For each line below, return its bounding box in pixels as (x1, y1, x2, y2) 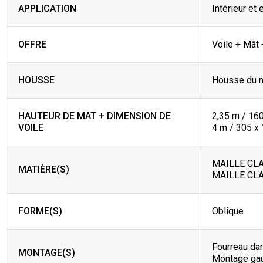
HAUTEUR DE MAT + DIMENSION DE (18, 110, 171, 122)
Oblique (212, 205, 244, 217)
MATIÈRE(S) (18, 164, 69, 175)
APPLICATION (18, 3, 76, 14)
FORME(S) (18, 205, 62, 217)
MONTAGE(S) (18, 247, 75, 258)
